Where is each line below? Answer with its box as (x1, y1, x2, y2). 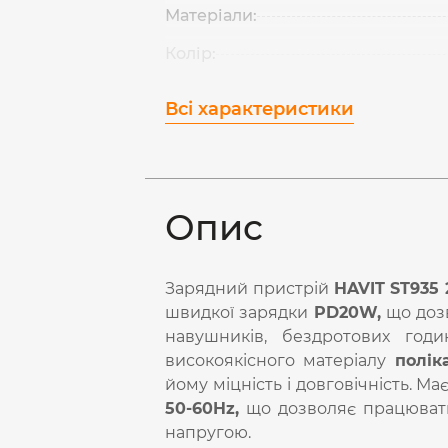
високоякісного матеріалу (165, 351, 395, 370)
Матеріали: (165, 6, 258, 25)
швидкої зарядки (165, 303, 314, 322)
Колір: (165, 44, 217, 63)
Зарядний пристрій (165, 279, 334, 298)
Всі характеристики (165, 98, 355, 120)
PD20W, (313, 303, 381, 322)
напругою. (165, 423, 252, 442)
